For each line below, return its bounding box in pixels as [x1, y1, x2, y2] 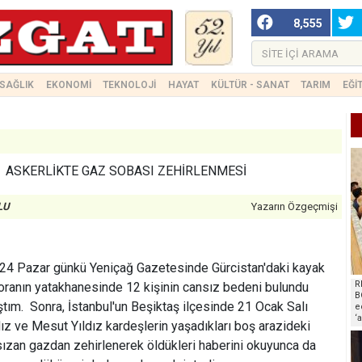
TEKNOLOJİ [103, 79, 157, 90]
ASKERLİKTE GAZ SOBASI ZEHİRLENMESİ [6, 163, 246, 179]
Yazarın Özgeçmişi [251, 200, 338, 213]
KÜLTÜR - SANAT [210, 79, 289, 90]
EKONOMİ [45, 79, 91, 90]
